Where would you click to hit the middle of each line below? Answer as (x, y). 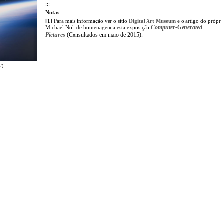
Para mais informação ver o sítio (91, 20)
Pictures (55, 34)
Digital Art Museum (152, 20)
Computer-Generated (177, 27)
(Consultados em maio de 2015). (104, 34)
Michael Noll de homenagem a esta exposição (97, 27)
